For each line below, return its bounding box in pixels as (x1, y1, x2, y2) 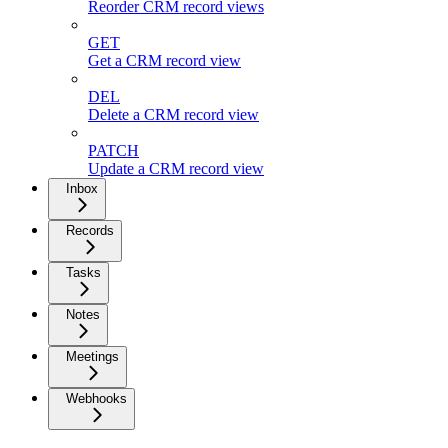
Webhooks (66, 390, 127, 406)
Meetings (66, 348, 119, 364)
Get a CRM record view (88, 51, 241, 69)
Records (66, 222, 114, 238)
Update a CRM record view (88, 159, 264, 177)
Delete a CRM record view (88, 105, 259, 123)
